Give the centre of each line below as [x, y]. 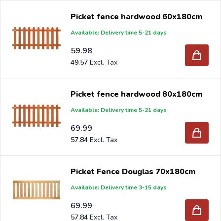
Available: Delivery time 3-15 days [119, 187]
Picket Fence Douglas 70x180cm [133, 171]
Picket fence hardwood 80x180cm [137, 94]
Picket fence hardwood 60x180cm [137, 17]
